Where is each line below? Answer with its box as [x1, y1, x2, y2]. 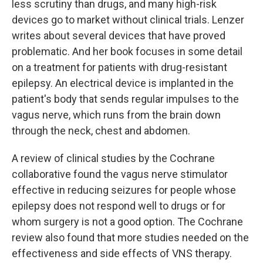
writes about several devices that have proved [12, 29, 225, 42]
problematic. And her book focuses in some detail [12, 45, 242, 58]
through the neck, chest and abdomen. [12, 124, 190, 137]
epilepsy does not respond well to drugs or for [12, 200, 225, 212]
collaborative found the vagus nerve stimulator [12, 168, 228, 180]
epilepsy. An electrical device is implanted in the [12, 77, 234, 89]
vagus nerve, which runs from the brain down [12, 109, 221, 121]
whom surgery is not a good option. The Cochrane [12, 215, 243, 228]
